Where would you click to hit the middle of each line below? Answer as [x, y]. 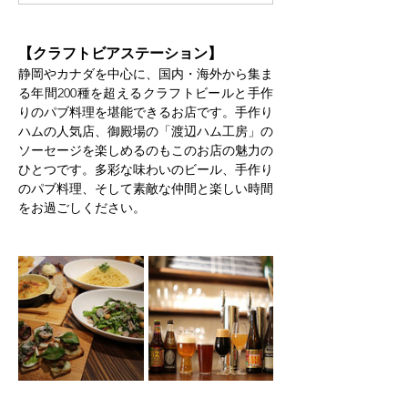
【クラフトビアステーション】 [120, 53]
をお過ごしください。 [82, 207]
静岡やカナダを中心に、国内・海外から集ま [146, 73]
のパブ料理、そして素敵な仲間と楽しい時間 [146, 188]
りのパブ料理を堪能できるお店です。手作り [146, 112]
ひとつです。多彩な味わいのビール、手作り [146, 169]
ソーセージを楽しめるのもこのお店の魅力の [146, 150]
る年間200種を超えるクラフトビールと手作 [146, 92]
